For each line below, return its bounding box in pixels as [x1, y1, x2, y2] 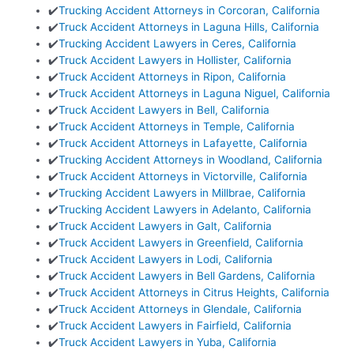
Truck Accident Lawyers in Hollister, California [58, 53, 292, 66]
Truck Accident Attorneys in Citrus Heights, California [58, 285, 330, 299]
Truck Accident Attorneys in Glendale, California [58, 302, 303, 315]
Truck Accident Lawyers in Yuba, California [58, 335, 277, 348]
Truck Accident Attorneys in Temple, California [58, 119, 296, 133]
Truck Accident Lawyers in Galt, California [58, 219, 273, 232]
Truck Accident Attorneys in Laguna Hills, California [58, 20, 320, 33]
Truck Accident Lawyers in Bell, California [58, 103, 270, 116]
